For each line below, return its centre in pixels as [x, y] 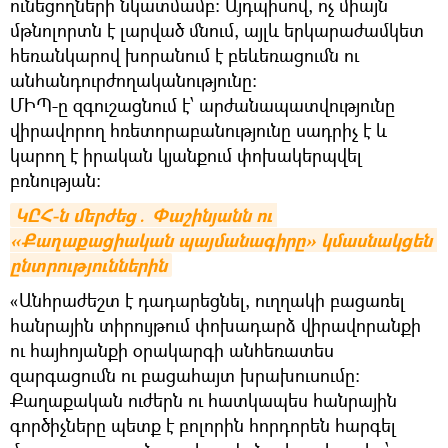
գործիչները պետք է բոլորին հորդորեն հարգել [203, 424]
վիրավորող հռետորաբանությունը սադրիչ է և [198, 129]
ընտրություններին [88, 265]
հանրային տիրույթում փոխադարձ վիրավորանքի [215, 324]
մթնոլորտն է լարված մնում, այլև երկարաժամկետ [217, 29]
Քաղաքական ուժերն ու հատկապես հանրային [203, 399]
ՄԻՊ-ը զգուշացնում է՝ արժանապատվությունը [202, 104]
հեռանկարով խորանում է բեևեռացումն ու [184, 54]
